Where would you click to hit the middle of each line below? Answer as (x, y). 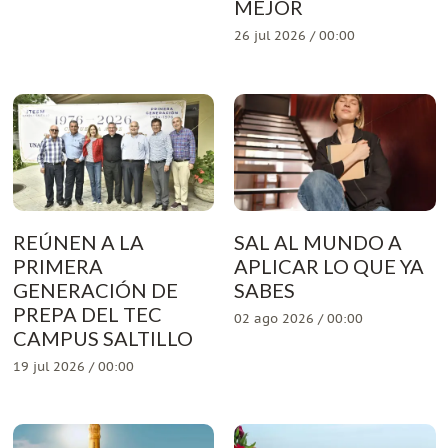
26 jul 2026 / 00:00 (294, 37)
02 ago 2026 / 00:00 (298, 319)
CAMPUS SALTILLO (102, 337)
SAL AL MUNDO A (318, 241)
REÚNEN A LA (78, 241)
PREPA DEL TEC (87, 313)
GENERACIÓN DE (95, 289)
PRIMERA (57, 265)
